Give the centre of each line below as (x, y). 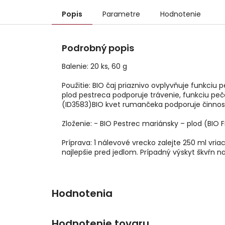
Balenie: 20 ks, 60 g (94, 67)
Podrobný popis (98, 48)
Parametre (121, 14)
